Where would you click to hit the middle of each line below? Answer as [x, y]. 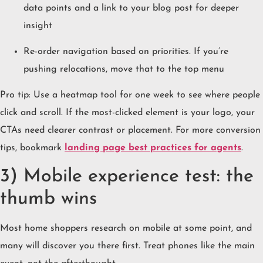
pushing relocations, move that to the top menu [124, 69]
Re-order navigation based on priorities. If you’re [126, 51]
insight [38, 26]
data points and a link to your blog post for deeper [131, 8]
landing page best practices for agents [153, 148]
